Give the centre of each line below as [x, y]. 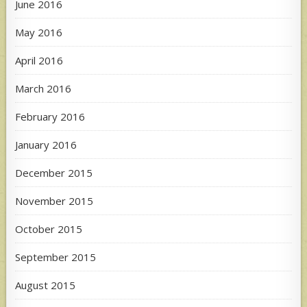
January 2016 [46, 144]
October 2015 [49, 229]
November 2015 [54, 200]
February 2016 [50, 116]
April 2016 [39, 60]
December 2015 [54, 172]
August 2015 [46, 285]
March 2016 [44, 88]
